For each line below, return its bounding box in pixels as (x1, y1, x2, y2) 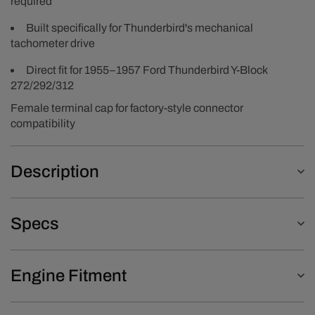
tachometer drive (11, 37, 95, 49)
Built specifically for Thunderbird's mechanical (26, 21, 253, 34)
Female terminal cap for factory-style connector (11, 101, 243, 114)
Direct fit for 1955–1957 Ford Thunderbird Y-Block (26, 63, 267, 76)
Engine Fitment (11, 266, 127, 285)
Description (11, 162, 99, 181)
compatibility (11, 117, 75, 129)
